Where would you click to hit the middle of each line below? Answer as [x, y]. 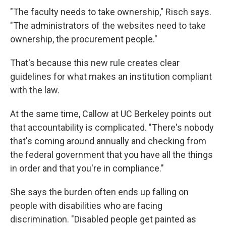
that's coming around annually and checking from [108, 141]
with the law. [35, 90]
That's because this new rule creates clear [95, 63]
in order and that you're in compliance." [87, 168]
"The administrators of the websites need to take [108, 25]
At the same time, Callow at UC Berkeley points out [111, 114]
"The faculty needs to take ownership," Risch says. [111, 12]
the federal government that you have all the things [111, 154]
